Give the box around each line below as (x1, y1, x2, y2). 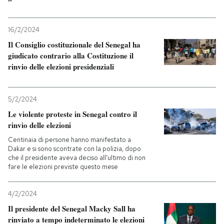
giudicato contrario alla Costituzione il (8, 50, 133, 61)
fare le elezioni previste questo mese (8, 162, 118, 171)
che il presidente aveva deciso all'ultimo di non (8, 153, 145, 162)
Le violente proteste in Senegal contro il (8, 108, 137, 119)
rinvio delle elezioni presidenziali (8, 61, 114, 72)
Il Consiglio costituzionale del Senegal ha (8, 39, 140, 50)
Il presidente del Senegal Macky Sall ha (8, 203, 135, 214)
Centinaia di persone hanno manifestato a (8, 135, 131, 144)
